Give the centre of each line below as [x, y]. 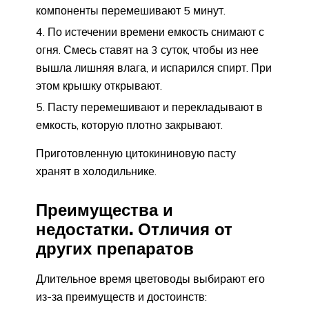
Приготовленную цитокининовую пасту [136, 153]
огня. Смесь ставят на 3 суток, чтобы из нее [147, 49]
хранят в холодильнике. [96, 171]
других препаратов [115, 248]
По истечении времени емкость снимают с [156, 31]
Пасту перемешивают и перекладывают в [155, 107]
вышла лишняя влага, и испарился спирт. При [154, 67]
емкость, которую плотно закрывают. [129, 124]
